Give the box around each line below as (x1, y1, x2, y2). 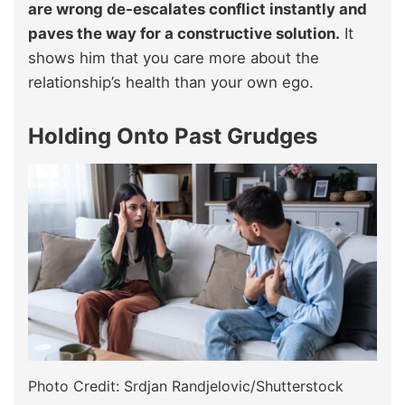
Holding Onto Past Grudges (28, 123, 317, 150)
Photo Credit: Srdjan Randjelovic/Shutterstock (28, 376, 344, 395)
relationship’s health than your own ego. (28, 73, 314, 92)
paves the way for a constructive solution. (28, 24, 340, 43)
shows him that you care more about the (28, 49, 319, 68)
